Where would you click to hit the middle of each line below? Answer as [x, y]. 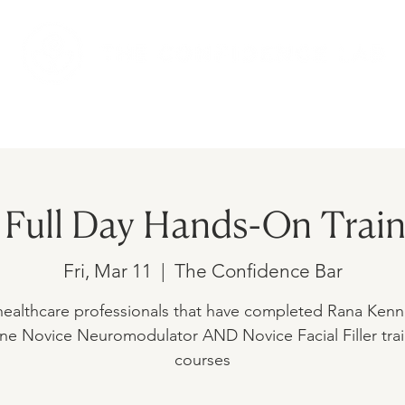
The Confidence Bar [258, 271]
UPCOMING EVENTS [179, 117]
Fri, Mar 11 [107, 271]
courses [202, 360]
